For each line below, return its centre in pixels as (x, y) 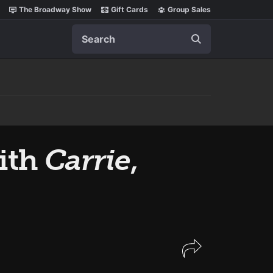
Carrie (87, 160)
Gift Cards (129, 9)
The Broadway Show (55, 9)
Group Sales (189, 9)
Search (87, 30)
